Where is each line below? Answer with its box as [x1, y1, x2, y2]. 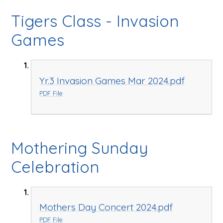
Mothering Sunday [11, 137, 148, 158]
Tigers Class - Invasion [11, 11, 179, 31]
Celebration [11, 156, 100, 177]
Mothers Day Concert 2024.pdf [39, 201, 173, 214]
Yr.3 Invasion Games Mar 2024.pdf [39, 74, 185, 87]
